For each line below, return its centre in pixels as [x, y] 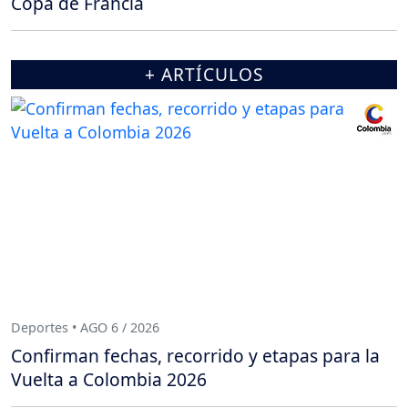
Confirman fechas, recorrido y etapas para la [195, 356]
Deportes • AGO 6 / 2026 [85, 327]
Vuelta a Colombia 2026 [109, 380]
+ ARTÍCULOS [204, 75]
